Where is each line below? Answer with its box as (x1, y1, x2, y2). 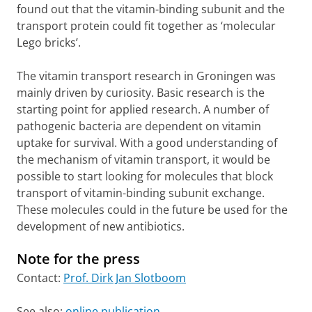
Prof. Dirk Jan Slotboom (63, 270, 186, 286)
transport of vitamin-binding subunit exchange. (17, 185, 265, 201)
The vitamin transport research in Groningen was (17, 68, 276, 84)
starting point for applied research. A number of (17, 102, 269, 117)
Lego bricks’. (17, 35, 81, 50)
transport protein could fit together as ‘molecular (17, 18, 276, 33)
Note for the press (17, 249, 140, 268)
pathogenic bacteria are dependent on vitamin (17, 118, 261, 134)
